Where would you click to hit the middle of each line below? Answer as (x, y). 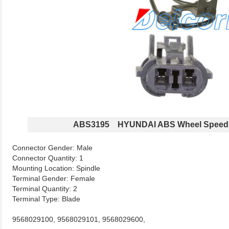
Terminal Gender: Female (54, 178)
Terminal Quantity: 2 (45, 189)
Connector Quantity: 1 (48, 158)
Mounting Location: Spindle (56, 168)
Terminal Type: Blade (46, 199)
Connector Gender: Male (52, 148)
